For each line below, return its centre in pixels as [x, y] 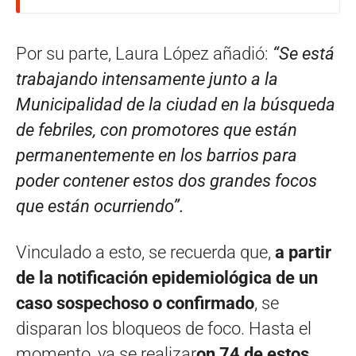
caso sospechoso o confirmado [135, 303]
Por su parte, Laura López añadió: [144, 53]
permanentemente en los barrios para [157, 155]
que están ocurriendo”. [100, 206]
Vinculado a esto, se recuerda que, [145, 252]
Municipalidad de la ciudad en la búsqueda [176, 104]
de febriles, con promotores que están [157, 130]
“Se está [304, 53]
